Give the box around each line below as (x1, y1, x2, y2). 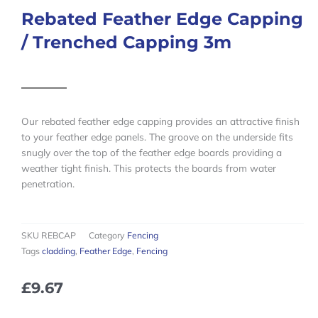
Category (89, 230, 125, 241)
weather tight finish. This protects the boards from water (21, 162, 276, 175)
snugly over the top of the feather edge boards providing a (21, 146, 282, 159)
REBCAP (41, 230, 76, 241)
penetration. (21, 177, 75, 190)
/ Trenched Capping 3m (21, 32, 231, 53)
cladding (42, 246, 75, 257)
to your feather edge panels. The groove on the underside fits (21, 131, 293, 143)
